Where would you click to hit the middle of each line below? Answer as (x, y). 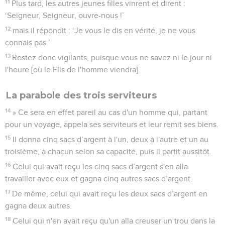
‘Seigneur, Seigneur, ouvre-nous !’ (65, 15)
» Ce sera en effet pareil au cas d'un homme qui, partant (110, 112)
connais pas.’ (28, 42)
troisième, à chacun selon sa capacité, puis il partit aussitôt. (108, 151)
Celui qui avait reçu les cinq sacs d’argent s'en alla (100, 166)
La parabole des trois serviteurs (81, 95)
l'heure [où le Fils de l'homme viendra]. (73, 70)
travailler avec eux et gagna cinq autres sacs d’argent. (99, 179)
